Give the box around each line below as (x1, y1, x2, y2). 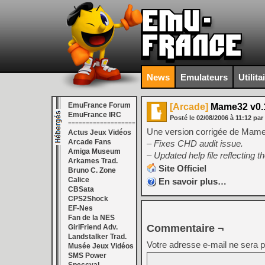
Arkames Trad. (68, 157, 118, 165)
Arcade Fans (68, 138, 111, 146)
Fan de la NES (68, 214, 115, 222)
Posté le (170, 114, 196, 121)
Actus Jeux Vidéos (68, 128, 131, 137)
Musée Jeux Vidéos (68, 242, 134, 250)
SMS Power (68, 251, 106, 260)
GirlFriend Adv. (68, 223, 118, 231)
